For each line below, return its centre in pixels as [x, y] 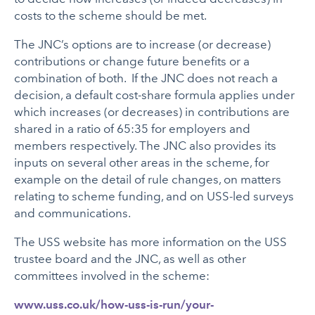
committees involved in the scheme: [112, 275]
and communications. [73, 213]
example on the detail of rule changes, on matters [148, 179]
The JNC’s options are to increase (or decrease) [143, 44]
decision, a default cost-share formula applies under [155, 95]
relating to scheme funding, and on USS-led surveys [154, 196]
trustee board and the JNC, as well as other [130, 258]
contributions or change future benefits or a [132, 61]
